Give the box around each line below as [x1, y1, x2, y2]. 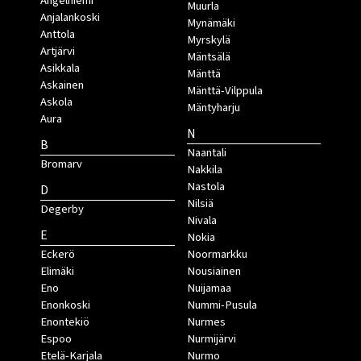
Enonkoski [40, 297, 90, 314]
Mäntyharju [186, 99, 240, 117]
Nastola [186, 178, 225, 196]
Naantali [186, 144, 226, 162]
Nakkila [186, 161, 222, 179]
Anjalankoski [40, 9, 100, 27]
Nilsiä [186, 195, 214, 213]
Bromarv [40, 156, 82, 173]
